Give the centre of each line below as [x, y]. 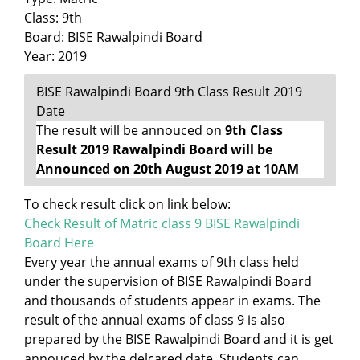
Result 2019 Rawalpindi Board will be [154, 150]
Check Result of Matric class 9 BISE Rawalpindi [162, 224]
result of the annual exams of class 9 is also [155, 320]
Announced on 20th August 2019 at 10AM [168, 169]
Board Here [59, 243]
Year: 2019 [55, 57]
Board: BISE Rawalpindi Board [113, 37]
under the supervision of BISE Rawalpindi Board [168, 282]
